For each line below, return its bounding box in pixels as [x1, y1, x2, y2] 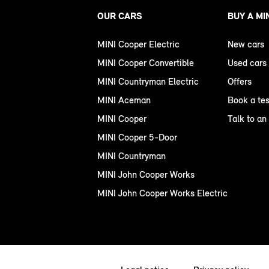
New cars [228, 38, 264, 50]
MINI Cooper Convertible [97, 57, 194, 69]
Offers [228, 76, 252, 88]
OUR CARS [97, 10, 142, 22]
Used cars [228, 57, 267, 69]
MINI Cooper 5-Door [97, 131, 177, 144]
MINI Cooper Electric [97, 38, 180, 50]
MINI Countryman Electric [97, 76, 199, 88]
